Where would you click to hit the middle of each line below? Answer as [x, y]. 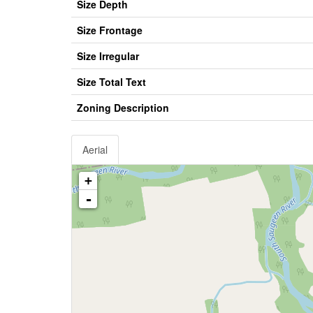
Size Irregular [108, 56]
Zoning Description [123, 108]
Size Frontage [110, 30]
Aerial [95, 150]
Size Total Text [111, 82]
